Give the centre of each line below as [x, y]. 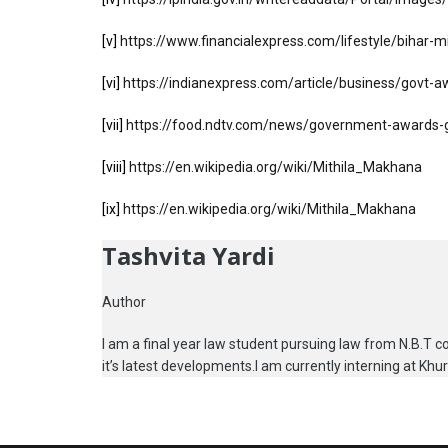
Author [124, 301]
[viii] [114, 166]
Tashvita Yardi [188, 255]
